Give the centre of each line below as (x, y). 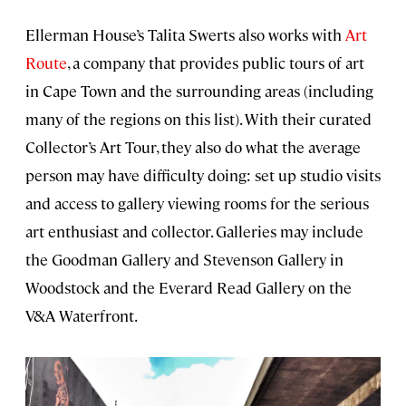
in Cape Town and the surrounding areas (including (199, 90)
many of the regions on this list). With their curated (198, 118)
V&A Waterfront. (82, 315)
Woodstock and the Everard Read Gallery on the (188, 287)
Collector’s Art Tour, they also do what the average (193, 146)
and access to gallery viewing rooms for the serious (197, 203)
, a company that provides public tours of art (216, 62)
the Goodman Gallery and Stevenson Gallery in (184, 259)
